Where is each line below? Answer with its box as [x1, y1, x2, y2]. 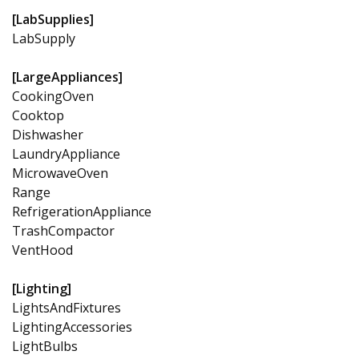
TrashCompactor [12, 221, 115, 240]
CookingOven [12, 87, 94, 105]
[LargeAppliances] [12, 67, 123, 86]
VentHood [12, 240, 73, 259]
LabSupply [12, 29, 75, 47]
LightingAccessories [12, 317, 132, 336]
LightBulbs [12, 337, 78, 355]
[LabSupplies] [12, 10, 94, 28]
